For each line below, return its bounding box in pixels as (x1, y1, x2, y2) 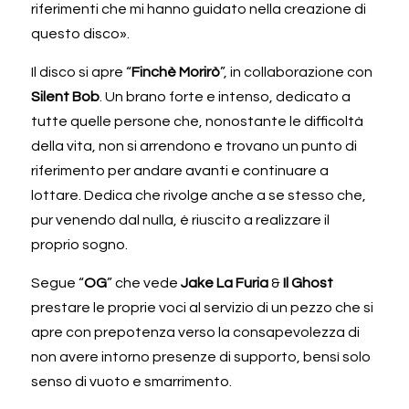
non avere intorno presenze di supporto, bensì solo (31, 349, 371, 364)
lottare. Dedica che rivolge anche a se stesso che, (31, 187, 366, 203)
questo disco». (31, 26, 130, 41)
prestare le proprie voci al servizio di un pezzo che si (31, 299, 373, 315)
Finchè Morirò (131, 64, 220, 79)
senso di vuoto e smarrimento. (31, 373, 235, 389)
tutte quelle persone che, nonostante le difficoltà (31, 113, 363, 129)
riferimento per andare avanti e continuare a (31, 163, 329, 178)
